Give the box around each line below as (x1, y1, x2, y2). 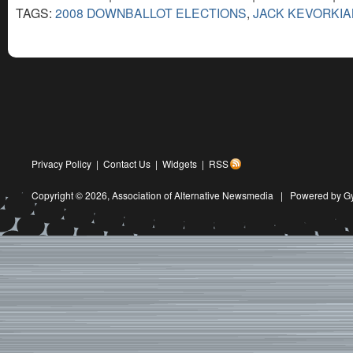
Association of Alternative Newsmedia (112, 188, 273, 203)
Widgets (162, 157, 197, 171)
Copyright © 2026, (32, 188, 112, 203)
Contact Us (103, 157, 150, 171)
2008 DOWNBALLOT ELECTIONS (55, 3, 247, 21)
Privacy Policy (32, 157, 91, 171)
